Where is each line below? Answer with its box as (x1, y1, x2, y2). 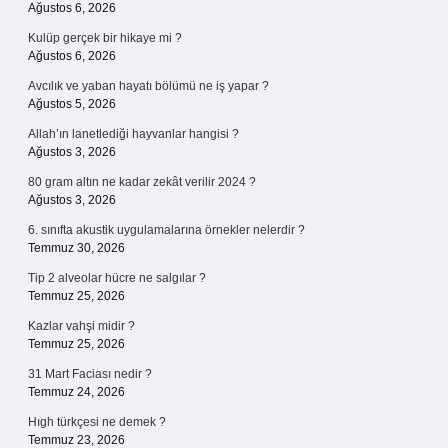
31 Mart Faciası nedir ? (28, 367, 152, 381)
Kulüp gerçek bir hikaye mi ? (28, 31, 182, 45)
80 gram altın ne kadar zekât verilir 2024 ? (28, 175, 256, 189)
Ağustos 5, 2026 (28, 97, 116, 111)
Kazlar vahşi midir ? (28, 319, 135, 333)
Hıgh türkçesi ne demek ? (28, 415, 166, 429)
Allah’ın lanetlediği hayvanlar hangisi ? (28, 127, 239, 141)
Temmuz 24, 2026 (28, 385, 125, 399)
